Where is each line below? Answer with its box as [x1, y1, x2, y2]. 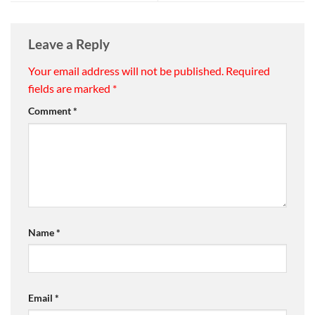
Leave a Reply [28, 36, 112, 53]
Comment [28, 104, 73, 117]
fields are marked [28, 81, 112, 95]
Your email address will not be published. [28, 63, 224, 77]
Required [226, 63, 270, 77]
